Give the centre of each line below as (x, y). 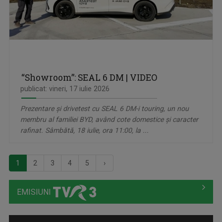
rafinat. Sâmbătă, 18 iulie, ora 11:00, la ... (84, 131)
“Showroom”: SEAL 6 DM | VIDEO (89, 78)
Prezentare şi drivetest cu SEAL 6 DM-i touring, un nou (105, 109)
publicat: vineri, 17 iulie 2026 (65, 89)
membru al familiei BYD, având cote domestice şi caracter (109, 120)
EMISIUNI (35, 192)
